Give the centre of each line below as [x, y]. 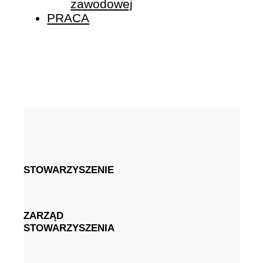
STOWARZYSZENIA [69, 228]
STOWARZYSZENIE [69, 169]
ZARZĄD [44, 216]
